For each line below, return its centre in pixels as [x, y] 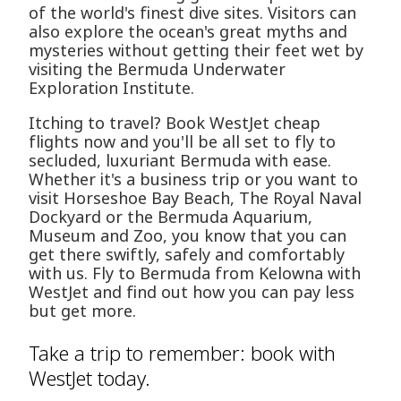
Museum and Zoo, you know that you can [188, 236]
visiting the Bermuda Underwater [157, 69]
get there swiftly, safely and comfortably [187, 255]
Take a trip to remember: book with [182, 353]
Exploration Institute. [111, 88]
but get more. [82, 311]
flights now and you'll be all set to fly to [182, 142]
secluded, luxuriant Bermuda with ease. [180, 161]
